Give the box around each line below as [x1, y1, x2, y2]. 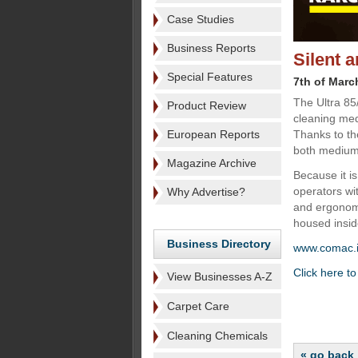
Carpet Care [167, 300, 229, 312]
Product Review [167, 99, 246, 112]
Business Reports [167, 42, 256, 54]
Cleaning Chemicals [167, 329, 268, 342]
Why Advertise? [167, 185, 245, 198]
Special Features [167, 70, 253, 83]
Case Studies [167, 13, 234, 26]
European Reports [167, 128, 260, 141]
